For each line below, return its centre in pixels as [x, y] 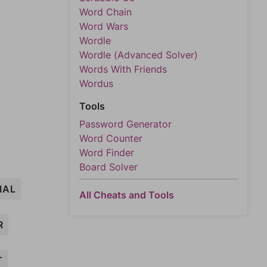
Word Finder [107, 153]
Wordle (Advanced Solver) [139, 55]
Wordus [96, 83]
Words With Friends [123, 69]
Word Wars [104, 26]
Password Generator [125, 124]
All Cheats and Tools [127, 195]
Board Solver [108, 167]
